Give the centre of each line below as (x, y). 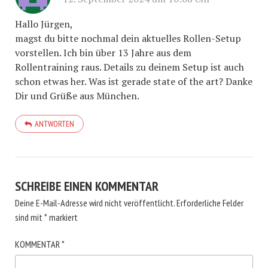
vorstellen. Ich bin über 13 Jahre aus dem (103, 53)
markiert (63, 217)
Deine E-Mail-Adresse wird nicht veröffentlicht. (95, 203)
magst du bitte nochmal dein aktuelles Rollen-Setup (128, 38)
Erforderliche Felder (210, 203)
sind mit (30, 217)
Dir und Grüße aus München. (77, 96)
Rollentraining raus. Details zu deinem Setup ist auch (130, 67)
